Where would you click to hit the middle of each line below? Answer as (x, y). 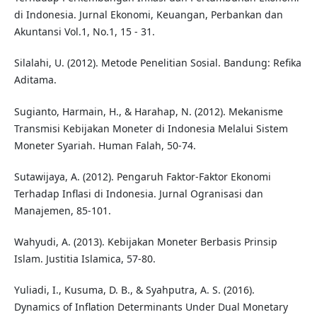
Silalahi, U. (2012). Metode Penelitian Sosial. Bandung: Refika (157, 63)
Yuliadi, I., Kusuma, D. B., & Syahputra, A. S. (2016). (134, 289)
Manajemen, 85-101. (62, 210)
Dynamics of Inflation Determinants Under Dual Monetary (151, 306)
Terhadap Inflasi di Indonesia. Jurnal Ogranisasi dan (138, 193)
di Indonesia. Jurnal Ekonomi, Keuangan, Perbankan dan (148, 15)
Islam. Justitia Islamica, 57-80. (85, 258)
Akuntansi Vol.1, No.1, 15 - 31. (84, 32)
